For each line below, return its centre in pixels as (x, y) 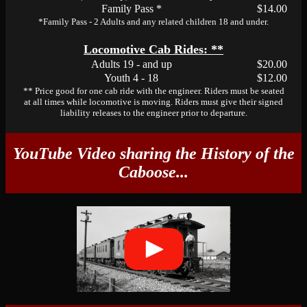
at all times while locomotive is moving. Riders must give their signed (153, 102)
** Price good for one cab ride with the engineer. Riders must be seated (153, 91)
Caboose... (153, 172)
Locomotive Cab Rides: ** (153, 49)
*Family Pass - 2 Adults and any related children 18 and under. (153, 22)
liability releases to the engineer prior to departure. (153, 113)
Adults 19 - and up (131, 64)
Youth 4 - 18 (131, 78)
